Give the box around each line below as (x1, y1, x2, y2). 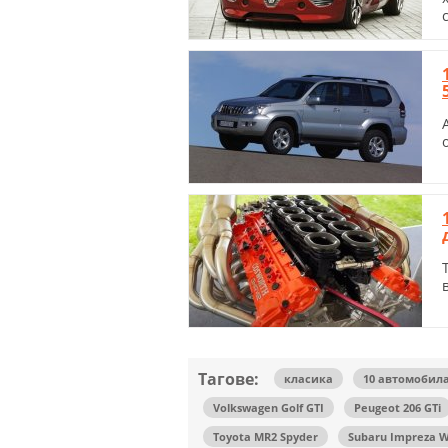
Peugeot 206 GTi (354, 400, 441, 416)
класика (284, 371, 333, 387)
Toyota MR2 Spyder (213, 429, 318, 445)
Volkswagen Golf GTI (213, 400, 324, 416)
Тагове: (198, 368, 259, 391)
